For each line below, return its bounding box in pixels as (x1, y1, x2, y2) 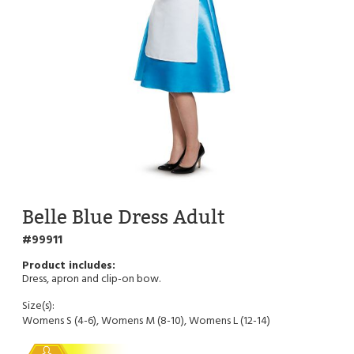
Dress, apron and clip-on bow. (22, 269, 160, 288)
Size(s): (22, 296, 55, 315)
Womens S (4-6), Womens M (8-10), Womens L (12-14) (22, 311, 270, 330)
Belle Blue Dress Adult (22, 205, 224, 228)
